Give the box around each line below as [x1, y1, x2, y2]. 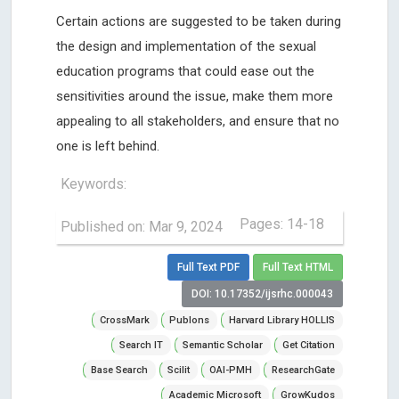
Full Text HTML [263, 260, 333, 273]
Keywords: [61, 175, 126, 193]
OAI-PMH [209, 364, 252, 377]
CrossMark [100, 314, 150, 327]
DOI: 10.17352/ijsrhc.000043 [191, 287, 333, 300]
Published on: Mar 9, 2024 [61, 218, 223, 236]
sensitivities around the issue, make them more [56, 88, 333, 105]
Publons [169, 314, 209, 327]
